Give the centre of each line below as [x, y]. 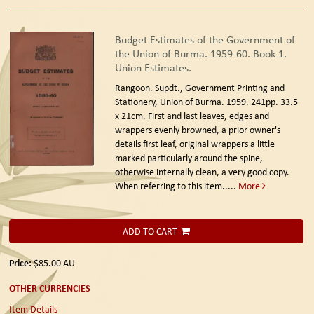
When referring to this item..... [176, 185]
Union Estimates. [153, 67]
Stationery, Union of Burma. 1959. [183, 101]
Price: [21, 262]
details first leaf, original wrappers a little [194, 143]
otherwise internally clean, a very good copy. [202, 171]
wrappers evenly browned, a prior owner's [197, 129]
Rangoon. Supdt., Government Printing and [199, 87]
